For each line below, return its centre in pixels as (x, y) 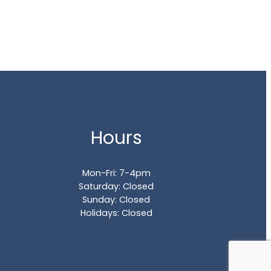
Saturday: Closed (116, 186)
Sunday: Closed (116, 199)
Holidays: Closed (116, 213)
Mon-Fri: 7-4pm (116, 173)
